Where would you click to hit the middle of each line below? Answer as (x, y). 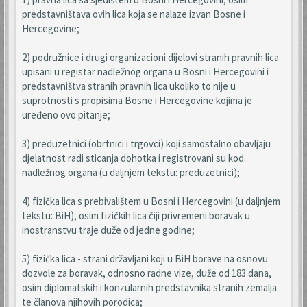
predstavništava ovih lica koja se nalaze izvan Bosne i (134, 14)
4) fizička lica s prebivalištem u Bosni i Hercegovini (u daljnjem (151, 201)
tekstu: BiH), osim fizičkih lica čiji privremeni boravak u (136, 216)
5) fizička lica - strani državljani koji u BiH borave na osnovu (145, 259)
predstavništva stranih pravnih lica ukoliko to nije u (129, 86)
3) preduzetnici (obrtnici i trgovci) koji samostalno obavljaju (146, 144)
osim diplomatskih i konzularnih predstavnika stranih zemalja (149, 287)
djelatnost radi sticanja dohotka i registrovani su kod (133, 158)
